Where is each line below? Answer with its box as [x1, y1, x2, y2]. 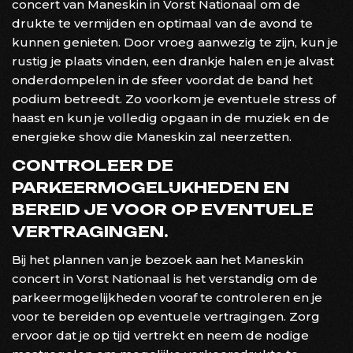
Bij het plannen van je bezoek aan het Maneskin [12, 251, 303, 267]
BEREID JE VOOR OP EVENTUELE [12, 199, 314, 219]
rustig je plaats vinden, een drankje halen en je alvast [12, 53, 334, 69]
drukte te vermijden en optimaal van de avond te [12, 15, 313, 31]
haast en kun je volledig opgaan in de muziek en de [12, 110, 329, 125]
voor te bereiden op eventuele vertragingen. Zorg [12, 308, 320, 324]
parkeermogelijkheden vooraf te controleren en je [12, 289, 322, 305]
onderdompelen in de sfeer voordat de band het [12, 72, 313, 87]
